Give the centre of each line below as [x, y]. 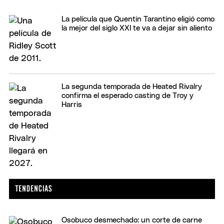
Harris [72, 104]
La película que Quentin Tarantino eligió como [138, 19]
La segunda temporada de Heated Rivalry [132, 86]
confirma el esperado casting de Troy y [127, 95]
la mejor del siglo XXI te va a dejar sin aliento [137, 28]
